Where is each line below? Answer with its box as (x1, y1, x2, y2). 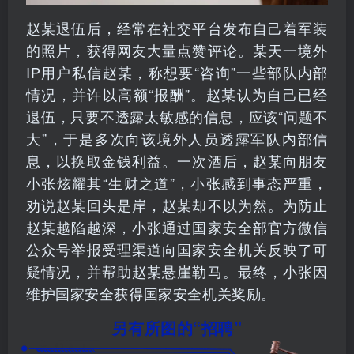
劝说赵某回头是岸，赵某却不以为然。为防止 (26, 194, 328, 216)
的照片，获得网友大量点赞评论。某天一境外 (26, 40, 328, 61)
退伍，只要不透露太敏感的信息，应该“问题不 (26, 106, 328, 127)
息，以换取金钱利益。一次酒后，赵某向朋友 (26, 150, 328, 171)
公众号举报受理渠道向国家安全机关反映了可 (26, 239, 328, 260)
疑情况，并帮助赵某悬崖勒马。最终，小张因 (26, 261, 328, 282)
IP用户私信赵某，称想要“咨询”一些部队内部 (26, 62, 328, 83)
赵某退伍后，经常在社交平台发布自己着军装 (26, 17, 328, 39)
